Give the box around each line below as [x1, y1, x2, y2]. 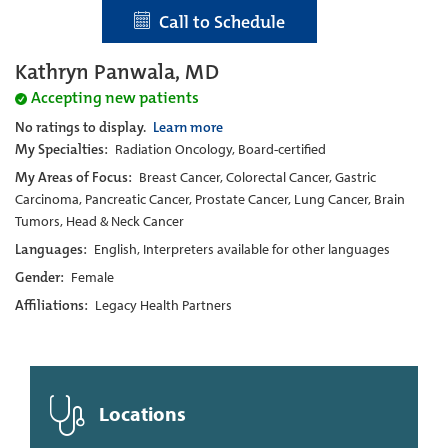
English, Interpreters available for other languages [94, 239, 390, 258]
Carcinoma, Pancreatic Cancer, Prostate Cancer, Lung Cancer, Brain [15, 189, 405, 208]
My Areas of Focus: [15, 167, 135, 186]
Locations [95, 400, 186, 426]
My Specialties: [15, 139, 111, 158]
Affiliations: [15, 295, 91, 314]
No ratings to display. [15, 117, 149, 136]
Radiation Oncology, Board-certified [115, 139, 326, 158]
